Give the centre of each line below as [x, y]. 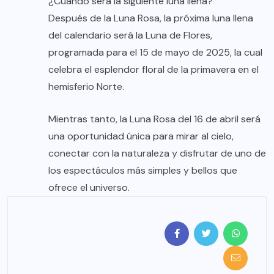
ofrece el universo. [89, 187]
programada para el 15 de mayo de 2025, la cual [155, 52]
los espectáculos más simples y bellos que [143, 170]
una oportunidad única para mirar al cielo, [141, 136]
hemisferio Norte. [86, 86]
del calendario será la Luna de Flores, [130, 35]
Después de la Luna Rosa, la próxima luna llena [151, 18]
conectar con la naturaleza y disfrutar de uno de [157, 153]
